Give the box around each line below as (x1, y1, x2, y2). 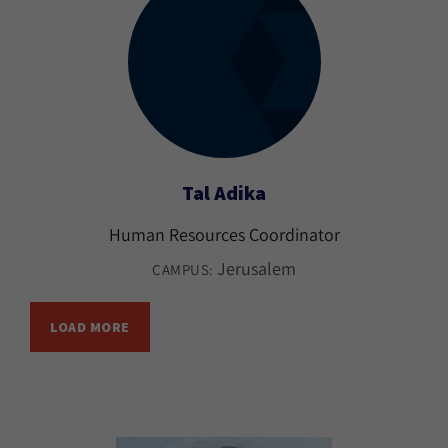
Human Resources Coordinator (108, 223, 340, 246)
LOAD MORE (50, 318, 130, 336)
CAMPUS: (152, 260, 217, 279)
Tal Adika (182, 180, 266, 206)
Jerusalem (217, 257, 296, 280)
